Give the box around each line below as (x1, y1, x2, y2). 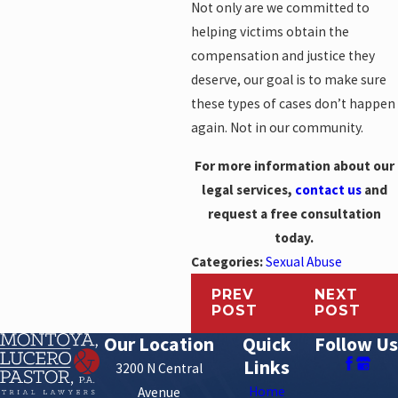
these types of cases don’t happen (190, 95, 395, 113)
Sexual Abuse (265, 252, 342, 270)
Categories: (190, 252, 266, 270)
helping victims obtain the (190, 23, 349, 41)
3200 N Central (115, 359, 203, 377)
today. (275, 228, 314, 246)
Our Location (104, 331, 215, 356)
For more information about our (194, 156, 394, 174)
